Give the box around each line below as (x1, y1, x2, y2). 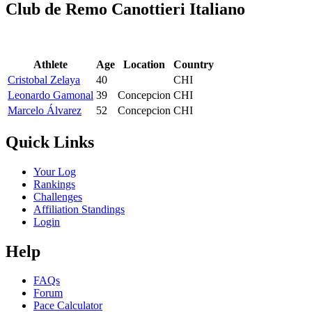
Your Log (33, 165, 76, 178)
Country (173, 58, 214, 70)
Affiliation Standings (33, 203, 125, 215)
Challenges (33, 190, 82, 203)
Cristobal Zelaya (8, 73, 80, 86)
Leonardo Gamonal (8, 88, 93, 101)
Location (123, 58, 165, 70)
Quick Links (6, 132, 94, 151)
